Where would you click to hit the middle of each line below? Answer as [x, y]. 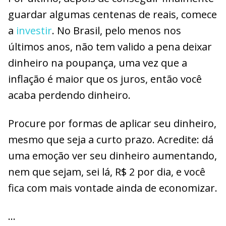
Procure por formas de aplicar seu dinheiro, [112, 123]
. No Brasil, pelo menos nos [117, 30]
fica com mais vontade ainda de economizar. [113, 188]
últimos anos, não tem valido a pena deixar [110, 46]
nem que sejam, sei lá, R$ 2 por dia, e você [107, 172]
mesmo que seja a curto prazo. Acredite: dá [111, 139]
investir [34, 30]
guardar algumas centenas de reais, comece [112, 14]
